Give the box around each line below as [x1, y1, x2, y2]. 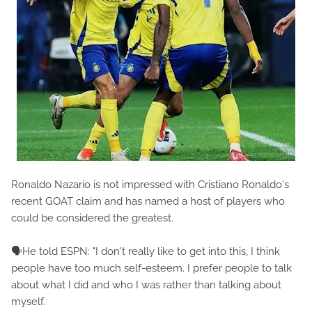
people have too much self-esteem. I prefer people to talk [11, 262, 292, 274]
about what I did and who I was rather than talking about [11, 279, 281, 291]
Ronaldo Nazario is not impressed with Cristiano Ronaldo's [11, 178, 289, 191]
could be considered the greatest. [11, 212, 173, 224]
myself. [11, 295, 48, 308]
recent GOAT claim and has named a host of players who [11, 195, 285, 208]
